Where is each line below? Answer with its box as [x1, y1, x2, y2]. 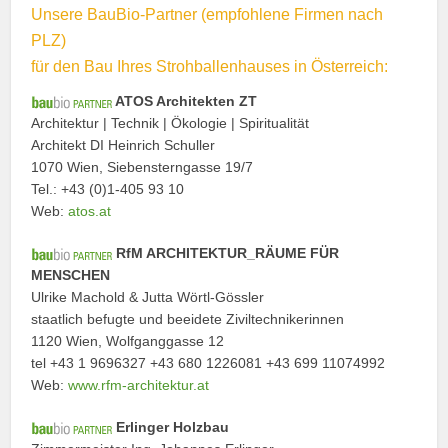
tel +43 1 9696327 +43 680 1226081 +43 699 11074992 [31, 354, 386, 371]
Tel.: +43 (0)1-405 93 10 [31, 180, 185, 197]
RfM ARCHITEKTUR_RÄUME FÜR [112, 244, 340, 261]
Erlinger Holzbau [112, 418, 230, 435]
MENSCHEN [31, 266, 111, 283]
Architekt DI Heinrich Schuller [31, 136, 216, 153]
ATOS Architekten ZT [112, 92, 258, 109]
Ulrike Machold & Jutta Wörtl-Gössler [31, 288, 265, 305]
